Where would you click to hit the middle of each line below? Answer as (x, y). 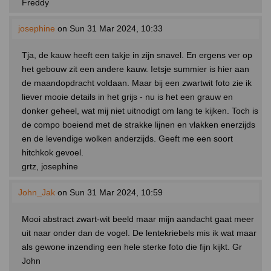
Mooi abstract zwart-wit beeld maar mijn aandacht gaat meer (138, 219)
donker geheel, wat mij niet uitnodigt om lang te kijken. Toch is (140, 111)
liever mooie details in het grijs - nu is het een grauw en (127, 97)
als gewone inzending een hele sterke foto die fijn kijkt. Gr (132, 247)
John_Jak (37, 193)
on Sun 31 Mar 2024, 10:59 (109, 193)
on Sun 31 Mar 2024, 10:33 (109, 29)
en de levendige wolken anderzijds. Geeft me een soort (127, 139)
